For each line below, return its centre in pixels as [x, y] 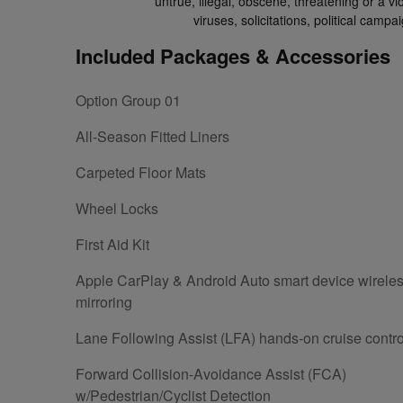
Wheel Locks [117, 208]
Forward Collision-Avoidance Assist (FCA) [211, 373]
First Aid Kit [112, 244]
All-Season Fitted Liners [152, 136]
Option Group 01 [128, 100]
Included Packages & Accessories [233, 55]
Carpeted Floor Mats [141, 172]
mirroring [104, 301]
